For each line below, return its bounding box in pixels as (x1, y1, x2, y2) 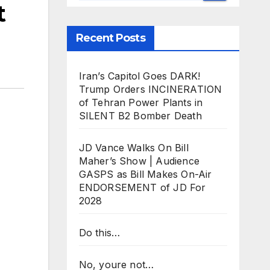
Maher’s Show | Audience (78, 155, 200, 167)
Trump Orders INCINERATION (78, 83, 222, 95)
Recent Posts (75, 31, 145, 45)
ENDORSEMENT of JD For (78, 181, 206, 193)
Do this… (78, 227, 121, 239)
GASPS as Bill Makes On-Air (78, 168, 212, 180)
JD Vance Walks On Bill (78, 142, 189, 154)
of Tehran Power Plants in (78, 96, 203, 108)
